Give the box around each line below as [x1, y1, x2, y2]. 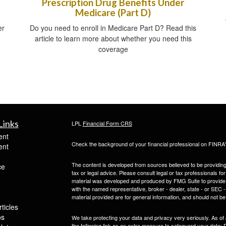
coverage [98, 43, 128, 54]
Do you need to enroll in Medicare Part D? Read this [30, 22, 196, 33]
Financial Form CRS [82, 119, 132, 127]
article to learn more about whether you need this [34, 33, 192, 43]
